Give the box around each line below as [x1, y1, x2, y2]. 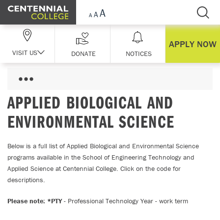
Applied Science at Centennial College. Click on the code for [7, 164, 181, 173]
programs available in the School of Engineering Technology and [7, 153, 194, 162]
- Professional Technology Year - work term [64, 196, 188, 205]
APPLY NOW [168, 38, 217, 50]
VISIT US [12, 48, 38, 57]
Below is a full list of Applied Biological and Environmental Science [7, 141, 199, 150]
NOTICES [126, 49, 152, 58]
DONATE [71, 49, 96, 58]
